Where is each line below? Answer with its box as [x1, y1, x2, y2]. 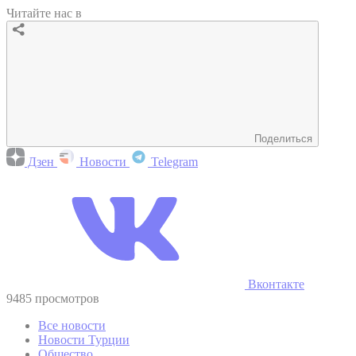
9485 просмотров [6, 291, 99, 305]
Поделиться [254, 132, 312, 145]
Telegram [148, 154, 198, 168]
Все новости [38, 318, 106, 332]
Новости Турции [38, 332, 130, 346]
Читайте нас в [6, 6, 82, 20]
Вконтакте [245, 277, 304, 291]
